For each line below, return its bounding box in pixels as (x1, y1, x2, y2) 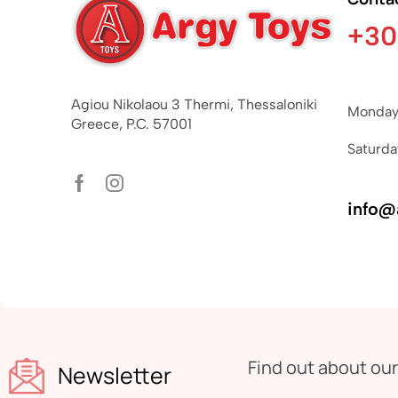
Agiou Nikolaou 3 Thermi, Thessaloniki (71, 96, 317, 114)
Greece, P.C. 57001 (71, 115, 192, 133)
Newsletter (57, 360, 171, 392)
